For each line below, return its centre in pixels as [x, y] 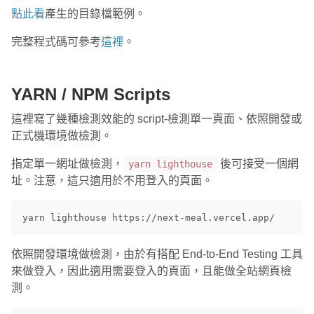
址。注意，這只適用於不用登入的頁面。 [112, 181]
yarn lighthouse [170, 164]
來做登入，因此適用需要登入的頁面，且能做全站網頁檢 [151, 271]
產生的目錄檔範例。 [95, 14]
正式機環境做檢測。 [62, 136]
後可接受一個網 [258, 164]
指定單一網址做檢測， [67, 164]
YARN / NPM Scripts [91, 95]
